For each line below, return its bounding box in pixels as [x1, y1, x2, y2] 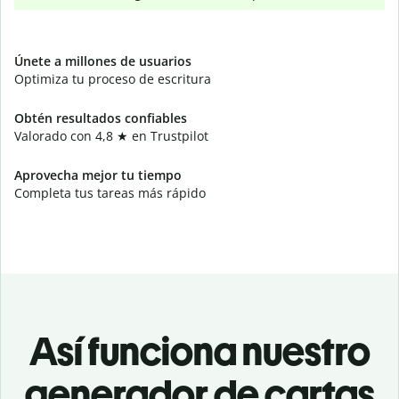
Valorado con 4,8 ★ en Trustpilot [14, 127, 208, 144]
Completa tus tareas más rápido [14, 184, 206, 201]
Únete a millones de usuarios [14, 53, 191, 69]
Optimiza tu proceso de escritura [14, 70, 211, 87]
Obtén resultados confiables [14, 110, 187, 126]
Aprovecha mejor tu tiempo [14, 167, 182, 183]
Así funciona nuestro [28, 328, 370, 375]
